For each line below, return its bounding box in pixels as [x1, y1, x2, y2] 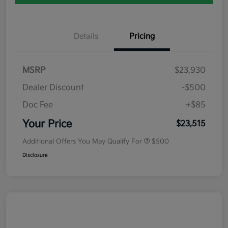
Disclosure [22, 152, 48, 159]
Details [74, 32, 98, 42]
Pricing [129, 32, 155, 42]
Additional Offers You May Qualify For [22, 137, 142, 146]
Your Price [22, 118, 72, 131]
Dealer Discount [22, 83, 84, 93]
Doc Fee [22, 100, 53, 110]
